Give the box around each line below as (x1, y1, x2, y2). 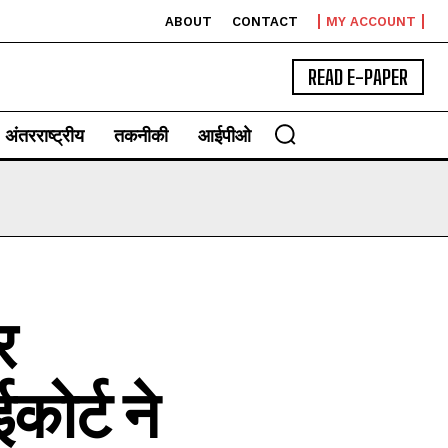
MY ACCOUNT (326, 14, 416, 29)
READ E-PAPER (308, 65, 408, 89)
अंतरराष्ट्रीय (5, 124, 84, 146)
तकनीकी (114, 124, 168, 146)
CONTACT (232, 14, 298, 29)
